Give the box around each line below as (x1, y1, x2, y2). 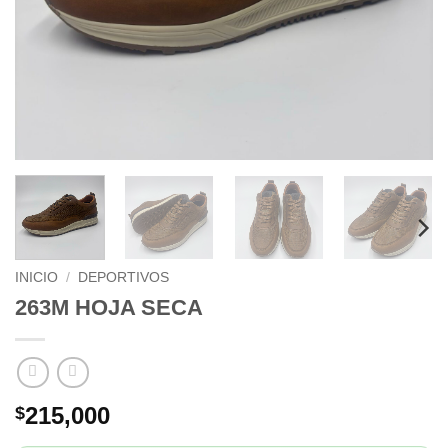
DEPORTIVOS (78, 270, 170, 285)
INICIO (15, 270, 58, 285)
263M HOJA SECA (15, 294, 203, 320)
